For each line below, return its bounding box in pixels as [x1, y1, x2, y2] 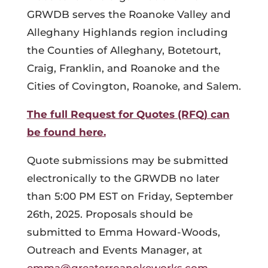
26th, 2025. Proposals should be [26, 208, 193, 220]
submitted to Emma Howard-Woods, [26, 226, 220, 238]
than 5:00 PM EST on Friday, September [26, 190, 233, 202]
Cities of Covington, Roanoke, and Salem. [26, 80, 241, 92]
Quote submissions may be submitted [26, 154, 229, 166]
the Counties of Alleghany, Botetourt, [26, 44, 221, 56]
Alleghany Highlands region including [26, 26, 228, 38]
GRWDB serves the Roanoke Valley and [26, 8, 231, 20]
